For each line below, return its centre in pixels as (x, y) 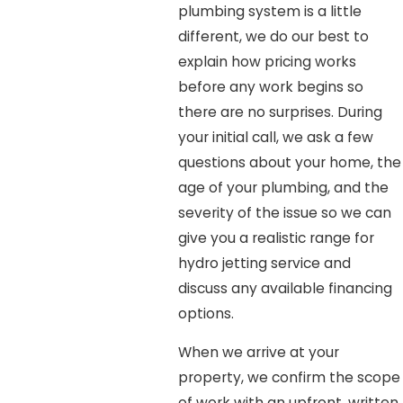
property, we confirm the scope (289, 378)
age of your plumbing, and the (283, 187)
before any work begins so (270, 86)
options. (206, 313)
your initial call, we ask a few (275, 137)
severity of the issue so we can (284, 212)
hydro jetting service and (264, 263)
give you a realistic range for (276, 237)
